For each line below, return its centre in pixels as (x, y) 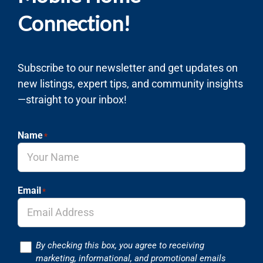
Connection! (74, 23)
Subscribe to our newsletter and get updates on (128, 68)
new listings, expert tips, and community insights (130, 83)
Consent (34, 245)
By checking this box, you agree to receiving (120, 245)
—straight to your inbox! (72, 99)
